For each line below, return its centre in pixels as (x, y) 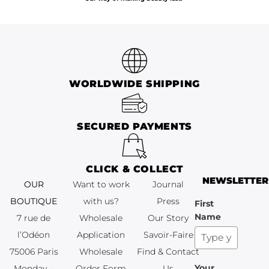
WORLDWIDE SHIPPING (134, 83)
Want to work (101, 184)
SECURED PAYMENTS (134, 126)
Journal (168, 184)
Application (101, 234)
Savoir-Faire (168, 234)
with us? (101, 201)
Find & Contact (168, 251)
